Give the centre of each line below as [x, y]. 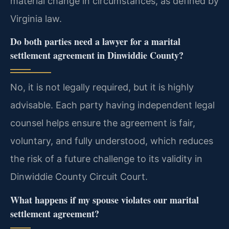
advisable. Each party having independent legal [112, 105]
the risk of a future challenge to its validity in [106, 159]
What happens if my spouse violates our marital [105, 200]
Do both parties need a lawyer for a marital [95, 42]
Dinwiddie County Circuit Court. [79, 177]
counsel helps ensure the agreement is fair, [103, 123]
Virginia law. [36, 18]
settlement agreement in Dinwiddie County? [97, 55]
